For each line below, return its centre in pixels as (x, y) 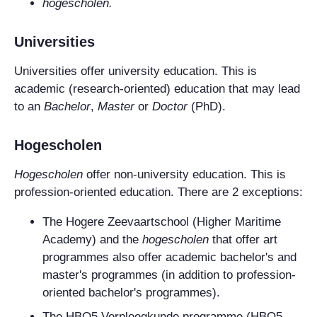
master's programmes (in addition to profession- (169, 275)
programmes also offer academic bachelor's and (169, 257)
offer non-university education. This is (184, 174)
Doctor (170, 106)
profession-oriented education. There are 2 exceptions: (158, 192)
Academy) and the (92, 239)
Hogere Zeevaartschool (127, 221)
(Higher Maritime (235, 221)
